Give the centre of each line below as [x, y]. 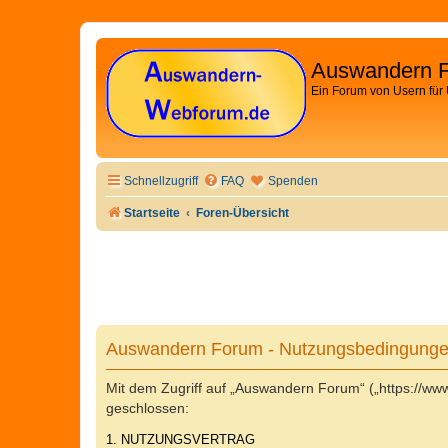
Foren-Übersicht [243, 213]
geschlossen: [147, 408]
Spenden [293, 181]
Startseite [152, 213]
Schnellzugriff [161, 181]
